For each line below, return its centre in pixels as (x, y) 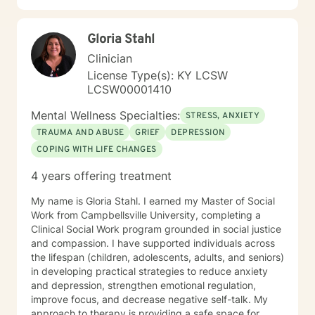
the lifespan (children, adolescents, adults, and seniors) (157, 257)
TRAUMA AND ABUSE (81, 133)
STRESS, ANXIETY (223, 116)
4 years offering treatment (101, 176)
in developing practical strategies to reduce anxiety (149, 271)
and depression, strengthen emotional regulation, (143, 285)
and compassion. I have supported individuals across (153, 243)
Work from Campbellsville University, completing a (146, 215)
